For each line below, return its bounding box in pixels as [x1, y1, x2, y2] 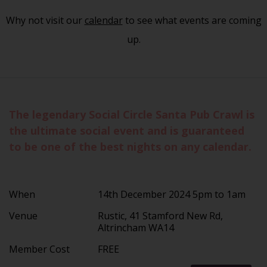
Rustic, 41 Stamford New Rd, [98, 209, 223, 222]
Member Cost [9, 242, 70, 256]
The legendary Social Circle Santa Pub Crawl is [9, 107, 254, 122]
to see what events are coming [122, 13, 262, 27]
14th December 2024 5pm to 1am [98, 187, 246, 201]
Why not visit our [5, 13, 85, 27]
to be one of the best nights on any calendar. [9, 139, 252, 154]
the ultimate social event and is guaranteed [9, 123, 244, 138]
